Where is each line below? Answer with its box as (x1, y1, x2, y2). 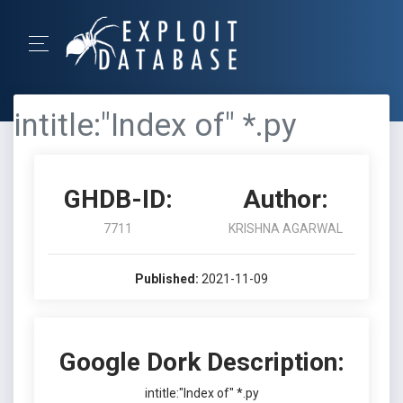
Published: (135, 272, 199, 286)
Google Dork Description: (58, 347, 345, 377)
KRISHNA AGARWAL (228, 221, 343, 236)
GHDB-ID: (63, 184, 173, 214)
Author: (242, 184, 328, 214)
